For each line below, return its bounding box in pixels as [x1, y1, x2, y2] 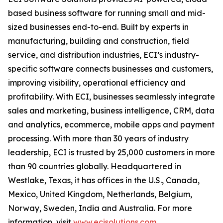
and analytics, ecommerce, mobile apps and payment [8, 119, 215, 130]
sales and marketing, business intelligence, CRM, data [8, 106, 215, 116]
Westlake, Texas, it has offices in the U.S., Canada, [8, 175, 200, 186]
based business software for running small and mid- [8, 8, 206, 18]
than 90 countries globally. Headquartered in [8, 161, 181, 172]
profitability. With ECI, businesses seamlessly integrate [8, 92, 215, 102]
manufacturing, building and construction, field [8, 36, 189, 46]
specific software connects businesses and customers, [8, 64, 213, 74]
